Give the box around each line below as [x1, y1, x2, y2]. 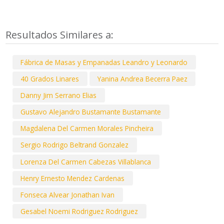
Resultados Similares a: [5, 27, 116, 41]
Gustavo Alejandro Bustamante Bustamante [20, 107, 161, 117]
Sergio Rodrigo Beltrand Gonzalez [20, 140, 129, 150]
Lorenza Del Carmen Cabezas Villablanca [20, 156, 151, 166]
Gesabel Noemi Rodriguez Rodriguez [20, 206, 138, 216]
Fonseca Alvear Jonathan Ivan [20, 189, 115, 199]
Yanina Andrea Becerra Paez [97, 73, 187, 83]
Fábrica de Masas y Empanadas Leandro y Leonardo [20, 57, 188, 67]
